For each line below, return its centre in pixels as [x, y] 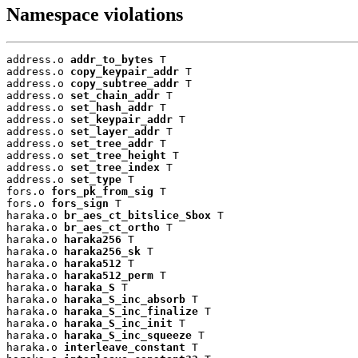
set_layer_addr [115, 131]
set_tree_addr [112, 143]
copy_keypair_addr [125, 71]
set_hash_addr [112, 107]
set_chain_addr [115, 95]
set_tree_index [115, 167]
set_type [96, 179]
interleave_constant [125, 347]
